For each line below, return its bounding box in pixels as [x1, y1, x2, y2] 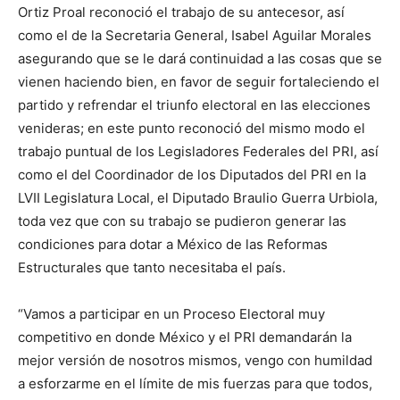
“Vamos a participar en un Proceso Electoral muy [18, 305, 325, 322]
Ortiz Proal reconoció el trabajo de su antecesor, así [18, 4, 345, 21]
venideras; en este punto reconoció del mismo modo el [18, 120, 365, 137]
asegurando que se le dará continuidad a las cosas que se [18, 50, 382, 67]
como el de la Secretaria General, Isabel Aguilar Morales [18, 27, 371, 44]
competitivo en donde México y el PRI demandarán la [18, 329, 352, 346]
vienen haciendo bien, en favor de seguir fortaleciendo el [18, 73, 379, 90]
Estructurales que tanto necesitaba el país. [18, 259, 286, 276]
